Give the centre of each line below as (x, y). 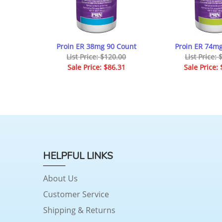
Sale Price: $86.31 (96, 67)
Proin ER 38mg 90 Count (96, 46)
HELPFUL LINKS (78, 156)
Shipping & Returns (79, 210)
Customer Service (76, 194)
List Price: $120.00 (96, 56)
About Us (60, 179)
